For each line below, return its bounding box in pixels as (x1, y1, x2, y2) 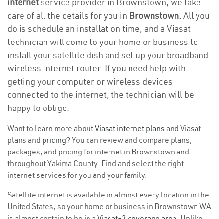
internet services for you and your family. (7, 170, 147, 180)
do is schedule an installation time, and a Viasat (7, 23, 191, 34)
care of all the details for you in (7, 10, 129, 21)
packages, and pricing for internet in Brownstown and (7, 147, 189, 156)
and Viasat (165, 123, 201, 133)
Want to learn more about (7, 123, 95, 133)
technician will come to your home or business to (7, 36, 198, 47)
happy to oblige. (7, 102, 69, 113)
